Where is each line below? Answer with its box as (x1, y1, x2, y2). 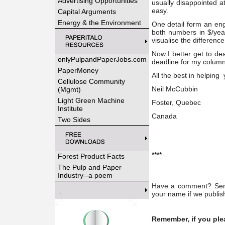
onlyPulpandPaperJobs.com (57, 55, 147, 63)
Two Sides (57, 116, 90, 124)
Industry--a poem (57, 171, 113, 179)
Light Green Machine (57, 96, 125, 104)
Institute (57, 104, 83, 113)
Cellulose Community (57, 77, 125, 85)
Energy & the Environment (57, 19, 141, 27)
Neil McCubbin (151, 85, 198, 93)
